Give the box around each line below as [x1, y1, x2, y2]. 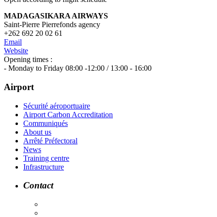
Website [4, 46, 28, 55]
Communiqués [23, 119, 68, 127]
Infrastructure [23, 162, 64, 171]
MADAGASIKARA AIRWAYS [4, 12, 108, 20]
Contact [23, 180, 53, 191]
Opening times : [4, 55, 52, 64]
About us [23, 127, 51, 136]
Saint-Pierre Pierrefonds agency [4, 20, 100, 29]
